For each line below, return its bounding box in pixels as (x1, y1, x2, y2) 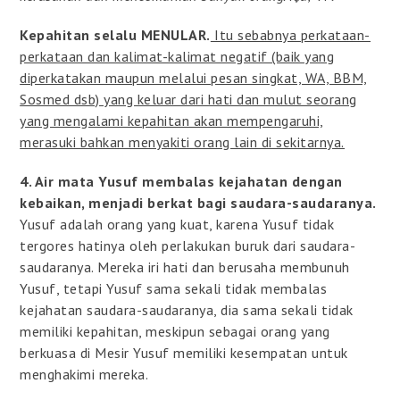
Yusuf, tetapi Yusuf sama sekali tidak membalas (20, 279, 328, 297)
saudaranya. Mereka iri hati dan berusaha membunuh (20, 257, 350, 276)
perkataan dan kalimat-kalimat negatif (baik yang (20, 46, 335, 65)
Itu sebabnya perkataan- (210, 25, 371, 44)
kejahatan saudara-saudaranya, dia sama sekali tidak (20, 300, 354, 319)
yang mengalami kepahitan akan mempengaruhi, (20, 111, 324, 129)
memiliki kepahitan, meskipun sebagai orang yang (20, 321, 330, 340)
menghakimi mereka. (20, 364, 149, 383)
